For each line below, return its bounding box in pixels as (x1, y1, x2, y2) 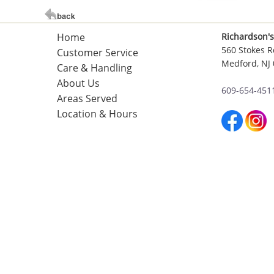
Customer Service (56, 46, 138, 59)
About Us (56, 76, 100, 90)
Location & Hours (56, 107, 138, 120)
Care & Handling (56, 61, 132, 75)
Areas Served (56, 92, 117, 105)
